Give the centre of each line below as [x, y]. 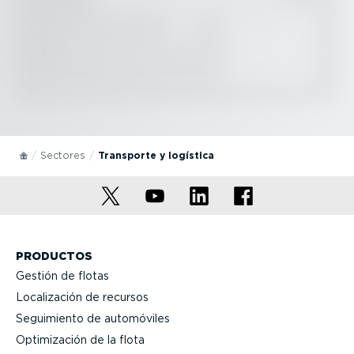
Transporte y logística [156, 156]
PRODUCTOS [54, 256]
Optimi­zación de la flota [80, 339]
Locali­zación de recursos [82, 297]
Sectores [63, 156]
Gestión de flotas [62, 275]
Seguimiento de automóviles [93, 318]
